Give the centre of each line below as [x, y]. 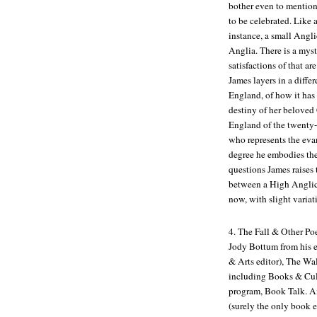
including [248, 276]
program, [247, 291]
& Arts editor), [257, 261]
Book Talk [285, 291]
